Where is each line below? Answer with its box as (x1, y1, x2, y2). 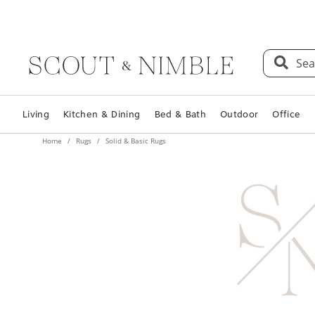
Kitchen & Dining (63, 109, 141, 120)
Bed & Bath (154, 109, 206, 120)
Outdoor (219, 109, 259, 120)
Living (22, 109, 50, 120)
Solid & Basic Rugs (103, 136, 166, 146)
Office (272, 109, 301, 120)
